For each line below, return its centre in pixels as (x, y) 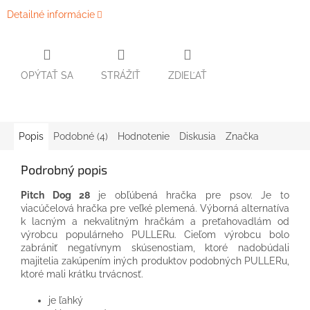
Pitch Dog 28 (60, 195)
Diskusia (198, 136)
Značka (242, 136)
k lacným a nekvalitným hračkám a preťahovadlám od (155, 221)
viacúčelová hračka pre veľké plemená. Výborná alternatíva (155, 208)
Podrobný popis (64, 169)
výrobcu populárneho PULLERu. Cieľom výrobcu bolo (155, 234)
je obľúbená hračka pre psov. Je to (194, 195)
